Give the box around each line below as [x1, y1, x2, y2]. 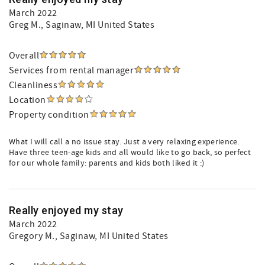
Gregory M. [9, 230, 55, 242]
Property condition [9, 109, 89, 121]
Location [9, 94, 46, 106]
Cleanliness [9, 79, 58, 91]
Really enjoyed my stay [9, 204, 124, 216]
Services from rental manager [9, 64, 134, 76]
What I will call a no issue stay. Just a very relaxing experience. [9, 137, 240, 147]
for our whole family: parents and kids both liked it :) [9, 158, 205, 169]
